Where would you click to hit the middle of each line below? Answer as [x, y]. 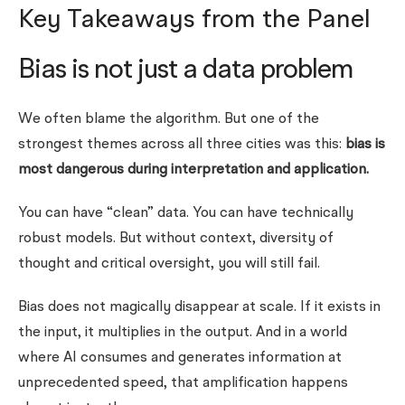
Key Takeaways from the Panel [194, 21]
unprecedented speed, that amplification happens [183, 383]
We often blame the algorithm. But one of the [169, 119]
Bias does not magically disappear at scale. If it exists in [199, 307]
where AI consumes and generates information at [180, 358]
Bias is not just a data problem [186, 71]
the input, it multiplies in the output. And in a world [183, 333]
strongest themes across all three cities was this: [182, 145]
